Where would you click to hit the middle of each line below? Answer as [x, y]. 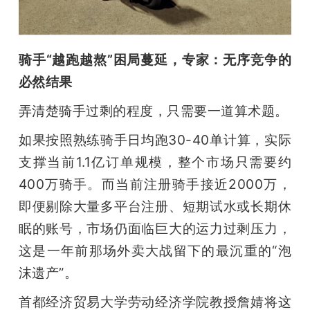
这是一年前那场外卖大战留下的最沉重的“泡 [155, 251]
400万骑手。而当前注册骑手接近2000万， [155, 184]
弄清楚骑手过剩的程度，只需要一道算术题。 [153, 111]
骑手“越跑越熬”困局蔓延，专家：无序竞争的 [155, 60]
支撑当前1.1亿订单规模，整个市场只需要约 [155, 162]
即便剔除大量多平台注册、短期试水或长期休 [155, 207]
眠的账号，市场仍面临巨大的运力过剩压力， [155, 229]
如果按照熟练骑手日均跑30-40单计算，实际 [155, 140]
